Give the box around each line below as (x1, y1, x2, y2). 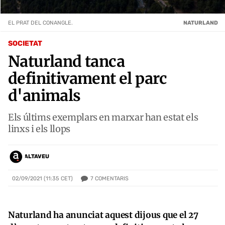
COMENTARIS (95, 175, 129, 182)
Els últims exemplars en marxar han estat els (8, 111, 198, 123)
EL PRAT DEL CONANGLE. (8, 19, 73, 26)
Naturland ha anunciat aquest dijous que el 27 (8, 209, 198, 220)
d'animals (8, 85, 81, 105)
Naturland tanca (8, 51, 125, 71)
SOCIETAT (8, 39, 42, 48)
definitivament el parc (8, 68, 167, 88)
